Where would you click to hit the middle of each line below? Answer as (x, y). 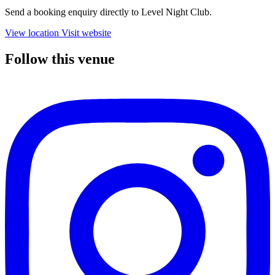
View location (32, 33)
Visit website (86, 33)
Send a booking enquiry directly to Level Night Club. (108, 12)
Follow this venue (60, 59)
